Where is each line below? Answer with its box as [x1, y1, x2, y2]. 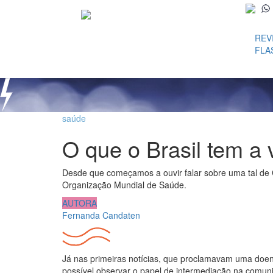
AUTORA [62, 197, 97, 209]
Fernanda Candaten [62, 209, 140, 221]
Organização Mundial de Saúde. [62, 179, 186, 191]
